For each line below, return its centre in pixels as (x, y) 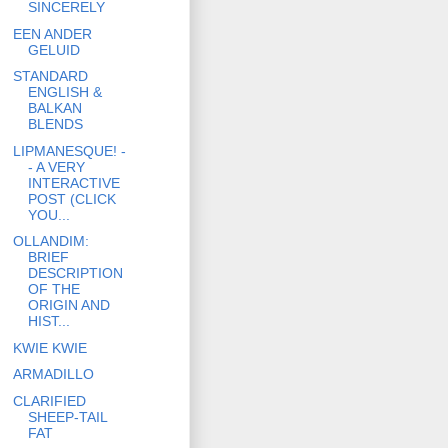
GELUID (53, 49)
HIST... (48, 321)
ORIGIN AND (68, 305)
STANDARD (50, 76)
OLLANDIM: (50, 241)
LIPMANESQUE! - (69, 150)
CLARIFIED (49, 400)
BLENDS (55, 124)
